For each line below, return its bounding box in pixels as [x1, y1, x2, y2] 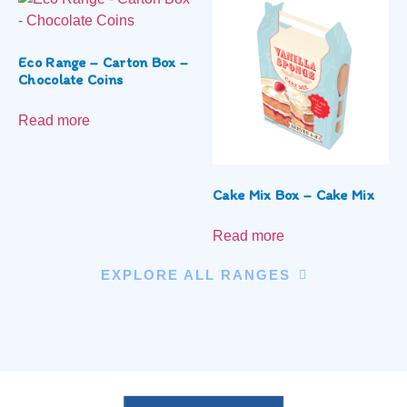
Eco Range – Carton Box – [18, 53, 189, 71]
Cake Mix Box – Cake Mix [213, 185, 374, 203]
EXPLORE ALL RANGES [100, 266, 291, 283]
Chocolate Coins [18, 70, 124, 88]
